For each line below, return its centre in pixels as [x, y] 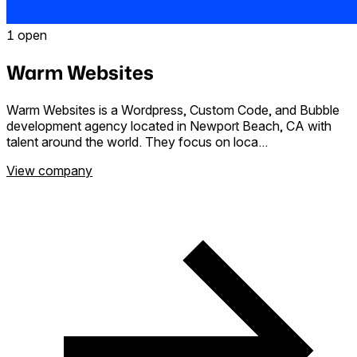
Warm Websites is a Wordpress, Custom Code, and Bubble [173, 110]
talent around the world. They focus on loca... [137, 141]
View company [49, 170]
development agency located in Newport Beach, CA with [169, 126]
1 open [27, 35]
